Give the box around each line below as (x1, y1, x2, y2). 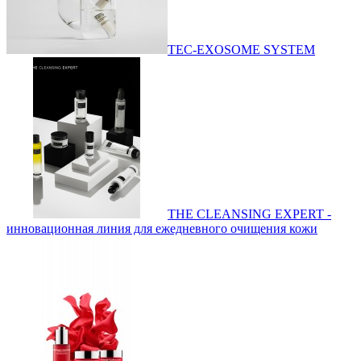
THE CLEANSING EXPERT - (168, 206, 331, 221)
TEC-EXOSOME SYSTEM (168, 42, 315, 56)
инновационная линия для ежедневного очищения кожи (6, 221, 317, 235)
